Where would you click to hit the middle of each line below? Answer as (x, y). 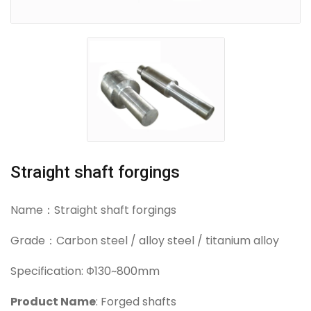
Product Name (53, 301)
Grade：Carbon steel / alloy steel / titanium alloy (145, 240)
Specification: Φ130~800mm (85, 271)
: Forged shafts (136, 301)
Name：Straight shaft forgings (93, 210)
